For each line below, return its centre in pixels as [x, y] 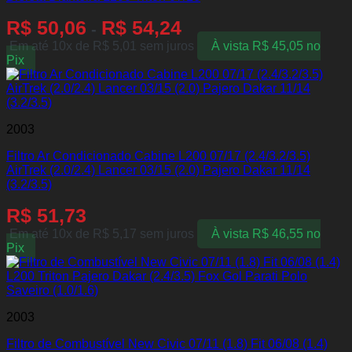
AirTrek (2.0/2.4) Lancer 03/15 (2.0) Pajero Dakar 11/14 [158, 170]
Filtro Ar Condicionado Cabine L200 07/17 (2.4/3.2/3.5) [158, 156]
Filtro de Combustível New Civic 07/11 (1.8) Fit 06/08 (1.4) [167, 344]
